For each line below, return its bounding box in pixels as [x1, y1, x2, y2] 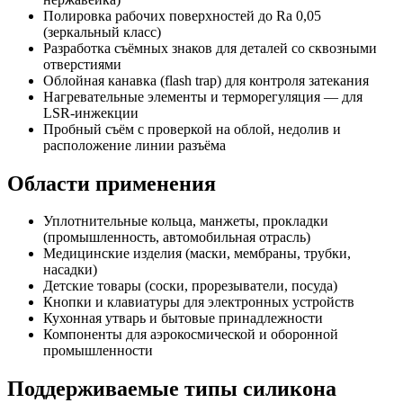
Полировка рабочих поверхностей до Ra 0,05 [43, 7, 321, 23]
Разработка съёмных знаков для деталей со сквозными [43, 40, 377, 56]
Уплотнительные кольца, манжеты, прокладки [43, 213, 328, 229]
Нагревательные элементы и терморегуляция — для [43, 88, 363, 104]
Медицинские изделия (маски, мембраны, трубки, [43, 246, 351, 262]
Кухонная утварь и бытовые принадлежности [43, 310, 323, 327]
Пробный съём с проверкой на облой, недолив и [43, 121, 341, 137]
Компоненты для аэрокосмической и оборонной [43, 327, 338, 343]
